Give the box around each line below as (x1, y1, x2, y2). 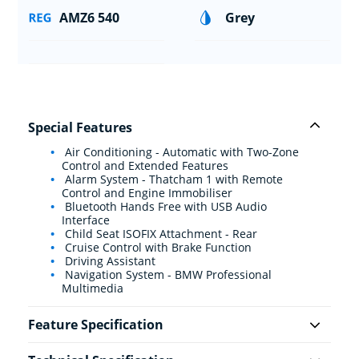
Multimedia (62, 280, 123, 296)
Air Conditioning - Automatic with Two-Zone (62, 144, 299, 160)
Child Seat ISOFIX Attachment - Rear (62, 226, 257, 242)
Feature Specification (28, 316, 163, 334)
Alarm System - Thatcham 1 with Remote (62, 171, 283, 188)
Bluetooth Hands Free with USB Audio (62, 199, 267, 215)
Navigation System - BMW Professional (62, 267, 272, 283)
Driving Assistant (62, 253, 155, 269)
